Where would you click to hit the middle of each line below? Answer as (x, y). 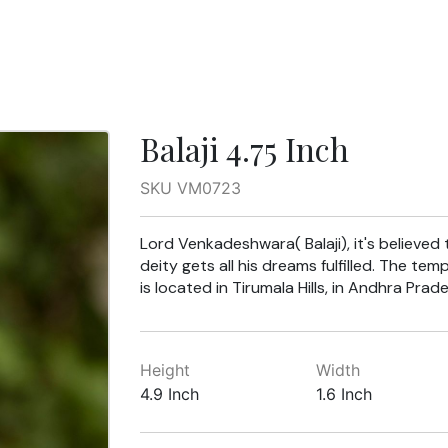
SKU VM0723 (190, 188)
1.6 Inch (344, 394)
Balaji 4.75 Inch (244, 148)
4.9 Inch (169, 394)
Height (164, 370)
